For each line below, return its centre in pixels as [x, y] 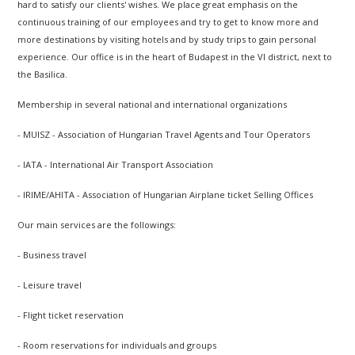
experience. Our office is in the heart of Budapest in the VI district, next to [175, 57]
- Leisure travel [50, 285]
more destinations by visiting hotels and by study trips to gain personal [167, 40]
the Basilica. [43, 74]
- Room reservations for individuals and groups [117, 345]
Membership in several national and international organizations [153, 105]
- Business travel [52, 255]
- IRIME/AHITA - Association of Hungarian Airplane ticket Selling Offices [166, 195]
